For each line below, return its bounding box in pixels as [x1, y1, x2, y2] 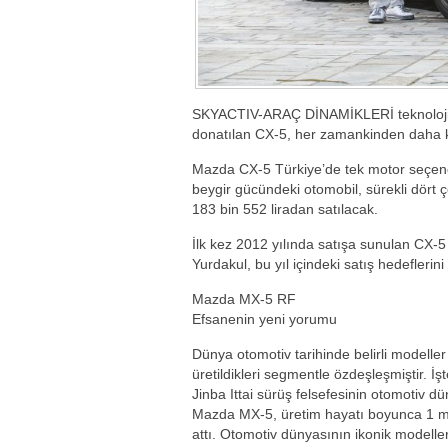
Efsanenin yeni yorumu [192, 310, 337, 327]
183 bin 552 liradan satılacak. [192, 200, 378, 217]
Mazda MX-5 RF [192, 290, 296, 307]
